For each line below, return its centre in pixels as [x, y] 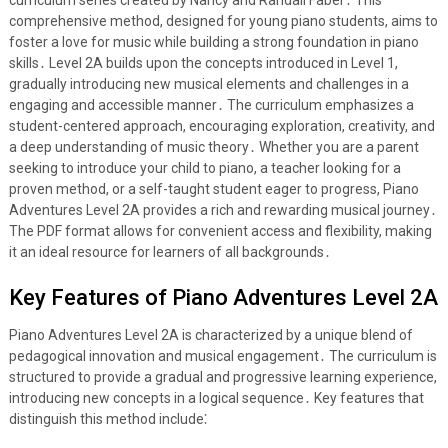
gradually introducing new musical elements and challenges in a [208, 84]
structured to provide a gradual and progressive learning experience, [222, 377]
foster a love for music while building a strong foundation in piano [213, 42]
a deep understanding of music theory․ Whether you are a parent [213, 147]
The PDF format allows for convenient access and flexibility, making [220, 231]
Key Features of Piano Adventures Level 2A [223, 297]
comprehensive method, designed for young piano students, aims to [223, 21]
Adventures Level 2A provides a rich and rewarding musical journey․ [222, 210]
